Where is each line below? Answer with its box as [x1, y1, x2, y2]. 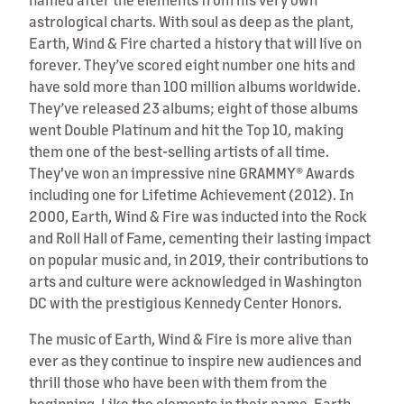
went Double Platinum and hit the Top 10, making [29, 119, 344, 139]
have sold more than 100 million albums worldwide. [29, 76, 361, 96]
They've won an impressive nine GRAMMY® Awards [29, 162, 354, 182]
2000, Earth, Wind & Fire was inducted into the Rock [29, 206, 367, 225]
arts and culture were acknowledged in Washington [29, 271, 362, 290]
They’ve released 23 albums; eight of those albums [29, 97, 358, 117]
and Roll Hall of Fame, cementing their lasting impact [29, 227, 371, 247]
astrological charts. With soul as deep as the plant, [29, 11, 353, 31]
